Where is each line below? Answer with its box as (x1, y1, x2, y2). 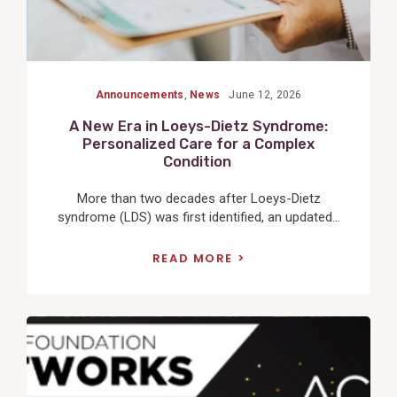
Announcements (95, 89, 184, 102)
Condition (162, 153, 235, 171)
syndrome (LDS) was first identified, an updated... (57, 208, 340, 225)
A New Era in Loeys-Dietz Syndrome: (69, 118, 328, 136)
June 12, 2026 (229, 89, 302, 102)
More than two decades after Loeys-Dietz (76, 190, 321, 206)
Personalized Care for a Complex (82, 136, 315, 153)
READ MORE (152, 250, 233, 268)
